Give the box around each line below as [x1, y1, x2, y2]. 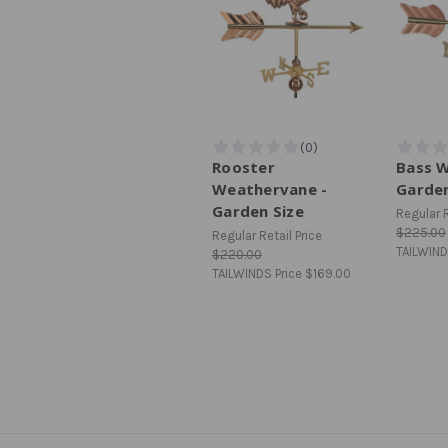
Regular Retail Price [212, 227, 322, 243]
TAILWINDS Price [212, 265, 305, 281]
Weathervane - [212, 178, 328, 199]
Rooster [212, 156, 275, 177]
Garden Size [212, 200, 304, 221]
